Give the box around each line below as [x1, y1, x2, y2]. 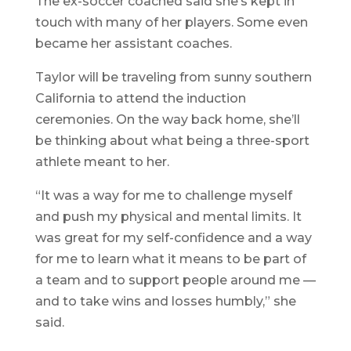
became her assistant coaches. [34, 36, 232, 52]
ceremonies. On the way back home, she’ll [34, 112, 300, 128]
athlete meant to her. [34, 154, 169, 170]
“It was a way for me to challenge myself [34, 188, 292, 204]
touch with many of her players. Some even [34, 15, 308, 31]
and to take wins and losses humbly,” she [34, 294, 296, 309]
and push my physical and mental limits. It [34, 209, 302, 225]
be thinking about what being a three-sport [34, 133, 309, 149]
